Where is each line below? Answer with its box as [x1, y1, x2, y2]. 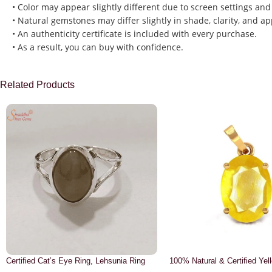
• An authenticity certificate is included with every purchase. [12, 28, 257, 40]
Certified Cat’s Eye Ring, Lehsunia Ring [6, 256, 145, 266]
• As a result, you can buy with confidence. [12, 41, 183, 53]
